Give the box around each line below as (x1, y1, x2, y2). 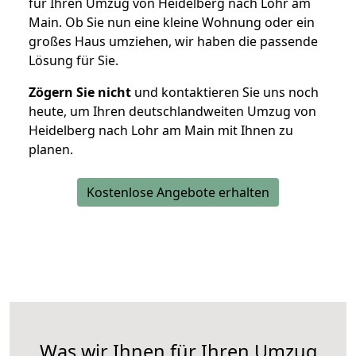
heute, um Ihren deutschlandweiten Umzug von (29, 103, 316, 121)
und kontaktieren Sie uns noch (131, 83, 319, 102)
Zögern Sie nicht (29, 83, 131, 102)
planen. (29, 141, 73, 159)
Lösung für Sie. (29, 52, 118, 70)
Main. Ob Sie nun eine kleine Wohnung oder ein (29, 14, 315, 32)
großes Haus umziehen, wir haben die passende (29, 33, 318, 51)
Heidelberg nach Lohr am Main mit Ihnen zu (29, 122, 293, 140)
